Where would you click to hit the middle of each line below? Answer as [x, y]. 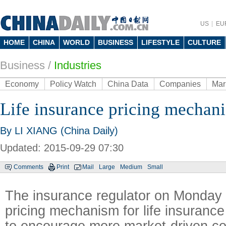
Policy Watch [73, 84]
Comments [29, 167]
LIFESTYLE [160, 42]
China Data [128, 84]
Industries [78, 65]
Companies [180, 84]
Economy [22, 84]
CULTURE [204, 42]
